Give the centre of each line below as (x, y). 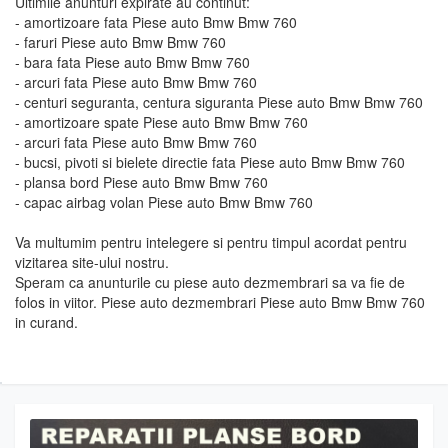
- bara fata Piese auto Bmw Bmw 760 (132, 62)
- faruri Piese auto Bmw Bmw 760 (120, 42)
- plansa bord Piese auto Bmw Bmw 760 (141, 182)
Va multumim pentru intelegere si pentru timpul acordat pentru (211, 242)
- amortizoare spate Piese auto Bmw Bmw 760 (161, 122)
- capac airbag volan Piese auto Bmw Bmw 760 (164, 202)
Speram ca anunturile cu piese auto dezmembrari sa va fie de (210, 282)
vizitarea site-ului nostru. (92, 262)
